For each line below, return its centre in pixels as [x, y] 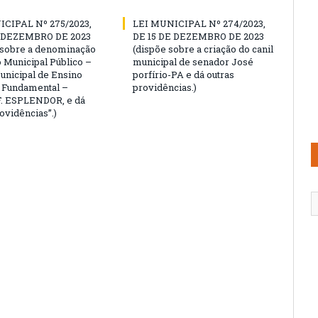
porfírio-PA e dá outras [183, 75]
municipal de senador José [193, 62]
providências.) [165, 87]
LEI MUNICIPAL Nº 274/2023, [199, 23]
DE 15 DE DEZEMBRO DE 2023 [198, 36]
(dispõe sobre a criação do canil [203, 49]
